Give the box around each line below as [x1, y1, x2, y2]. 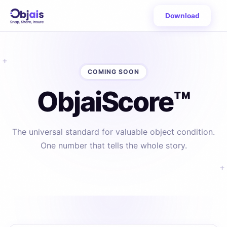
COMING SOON [88, 68, 139, 76]
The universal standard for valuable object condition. [12, 126, 215, 137]
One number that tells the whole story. [40, 140, 187, 150]
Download [165, 12, 200, 20]
